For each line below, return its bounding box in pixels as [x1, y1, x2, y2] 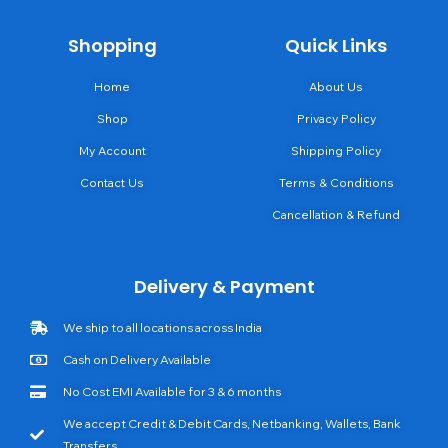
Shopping [67, 32, 157, 58]
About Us [309, 78, 363, 94]
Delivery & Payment [133, 273, 315, 299]
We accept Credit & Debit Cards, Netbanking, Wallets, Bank [62, 415, 401, 431]
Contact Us [80, 174, 144, 190]
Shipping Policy [291, 142, 381, 158]
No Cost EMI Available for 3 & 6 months [62, 383, 281, 399]
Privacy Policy [296, 110, 376, 126]
